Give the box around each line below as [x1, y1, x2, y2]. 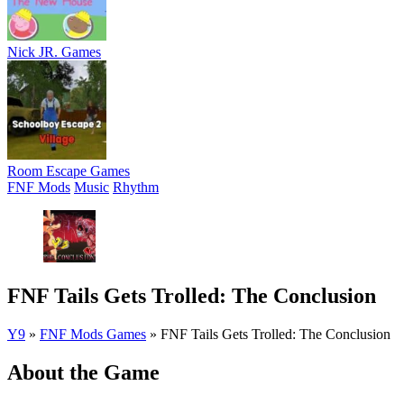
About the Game [7, 360, 160, 384]
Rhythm [113, 179, 159, 195]
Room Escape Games [7, 163, 130, 179]
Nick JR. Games [7, 44, 101, 60]
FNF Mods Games [40, 326, 146, 342]
